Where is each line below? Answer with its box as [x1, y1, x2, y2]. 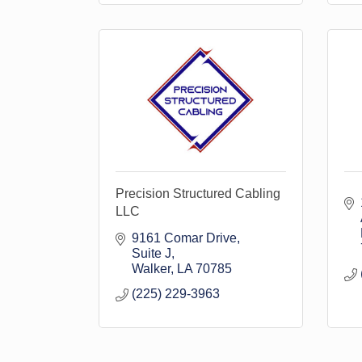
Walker [132, 262, 170, 276]
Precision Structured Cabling [116, 187, 280, 200]
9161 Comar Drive [132, 231, 237, 245]
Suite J [132, 246, 171, 260]
